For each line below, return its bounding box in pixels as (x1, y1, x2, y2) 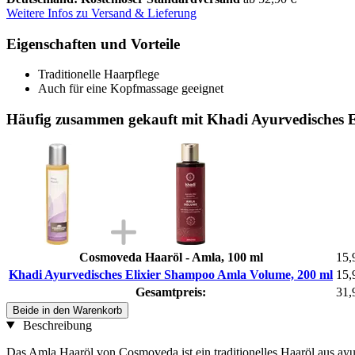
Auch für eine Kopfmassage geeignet (38, 82, 223, 96)
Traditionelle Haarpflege (38, 67, 159, 82)
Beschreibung (19, 318, 92, 332)
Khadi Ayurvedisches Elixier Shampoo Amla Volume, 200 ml (9, 267, 333, 281)
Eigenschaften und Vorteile (6, 35, 180, 52)
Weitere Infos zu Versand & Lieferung (6, 6, 197, 20)
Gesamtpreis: (136, 284, 206, 299)
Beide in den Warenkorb (13, 303, 122, 316)
